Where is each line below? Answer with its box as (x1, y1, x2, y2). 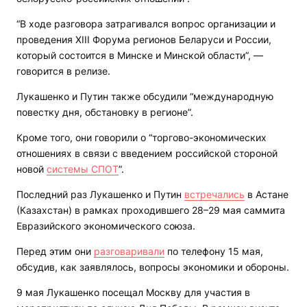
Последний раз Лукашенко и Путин (16, 188, 184, 201)
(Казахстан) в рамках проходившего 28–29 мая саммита (16, 204, 285, 217)
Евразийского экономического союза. (16, 220, 195, 232)
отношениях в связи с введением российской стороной (16, 147, 278, 160)
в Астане (245, 188, 288, 201)
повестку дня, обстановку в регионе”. (16, 106, 193, 119)
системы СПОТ (47, 163, 119, 175)
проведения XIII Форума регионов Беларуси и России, (16, 34, 271, 46)
